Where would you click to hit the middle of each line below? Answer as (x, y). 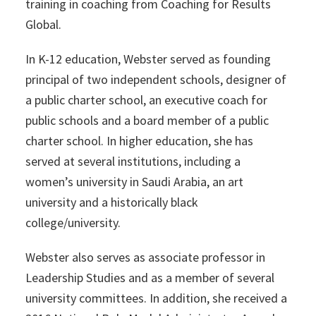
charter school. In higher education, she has (139, 141)
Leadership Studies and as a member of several (150, 278)
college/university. (73, 223)
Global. (43, 25)
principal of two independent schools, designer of (156, 80)
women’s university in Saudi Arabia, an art (134, 182)
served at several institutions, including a (133, 162)
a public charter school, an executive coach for (146, 100)
